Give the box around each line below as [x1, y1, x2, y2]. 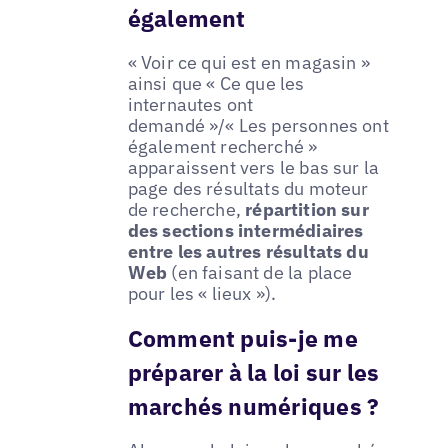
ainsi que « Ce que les [127, 71, 305, 95]
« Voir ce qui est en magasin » [127, 50, 371, 74]
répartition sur [245, 197, 369, 221]
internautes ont [127, 92, 254, 116]
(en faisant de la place [167, 260, 353, 284]
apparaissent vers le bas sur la [127, 155, 380, 179]
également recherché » [127, 134, 318, 158]
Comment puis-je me [127, 322, 358, 353]
